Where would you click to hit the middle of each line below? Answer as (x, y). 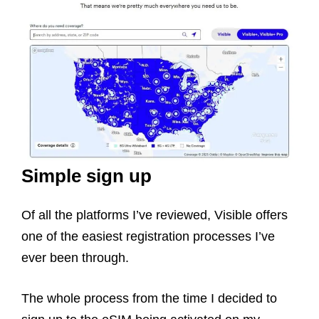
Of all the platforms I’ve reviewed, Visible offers (155, 215)
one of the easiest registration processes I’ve (148, 237)
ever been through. (75, 258)
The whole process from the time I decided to (149, 299)
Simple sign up (89, 176)
